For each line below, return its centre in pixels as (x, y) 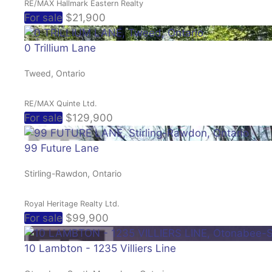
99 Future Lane (62, 148)
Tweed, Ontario (55, 73)
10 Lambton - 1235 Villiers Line (100, 248)
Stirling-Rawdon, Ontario (73, 173)
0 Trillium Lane (60, 48)
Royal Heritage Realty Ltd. (72, 203)
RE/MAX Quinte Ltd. (61, 103)
